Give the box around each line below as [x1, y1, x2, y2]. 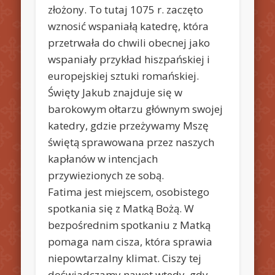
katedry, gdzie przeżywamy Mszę [48, 118, 209, 133]
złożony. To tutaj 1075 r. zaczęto [48, 2, 204, 17]
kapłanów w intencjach [48, 151, 158, 166]
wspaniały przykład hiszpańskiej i [48, 52, 211, 66]
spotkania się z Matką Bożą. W [48, 201, 195, 215]
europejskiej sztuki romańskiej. [48, 68, 199, 83]
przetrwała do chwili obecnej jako [48, 35, 211, 50]
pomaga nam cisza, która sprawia [48, 234, 213, 249]
